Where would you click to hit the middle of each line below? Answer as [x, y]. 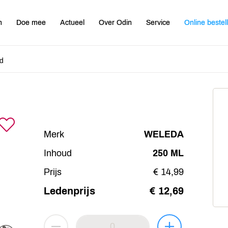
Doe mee [31, 22]
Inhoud [58, 153]
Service [158, 22]
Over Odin [116, 22]
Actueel [73, 22]
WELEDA [164, 134]
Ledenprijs [69, 191]
